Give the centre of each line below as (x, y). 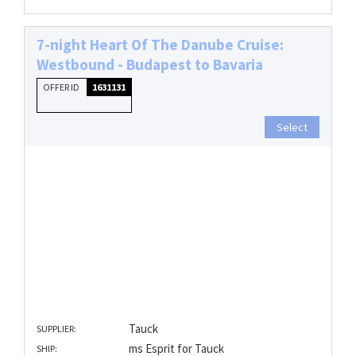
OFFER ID (62, 87)
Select (292, 127)
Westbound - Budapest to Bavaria (150, 64)
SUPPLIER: (56, 329)
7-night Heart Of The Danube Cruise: (160, 44)
